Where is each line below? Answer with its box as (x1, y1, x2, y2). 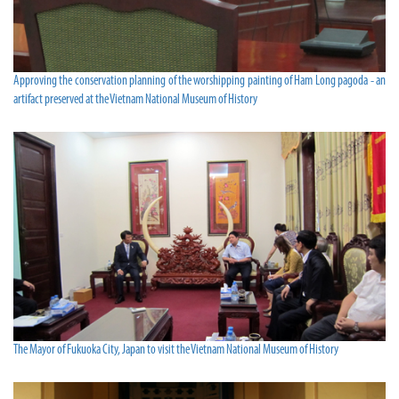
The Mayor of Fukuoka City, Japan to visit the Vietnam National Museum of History (13, 344, 338, 358)
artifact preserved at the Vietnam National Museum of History (13, 93, 257, 107)
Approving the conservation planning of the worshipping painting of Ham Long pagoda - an (13, 74, 386, 88)
